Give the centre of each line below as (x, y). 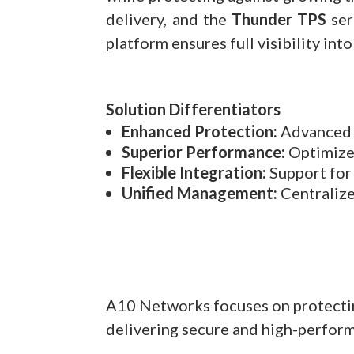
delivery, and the (169, 19)
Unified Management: (200, 193)
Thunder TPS (279, 19)
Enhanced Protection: (200, 131)
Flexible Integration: (194, 172)
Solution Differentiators (194, 109)
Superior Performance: (204, 152)
